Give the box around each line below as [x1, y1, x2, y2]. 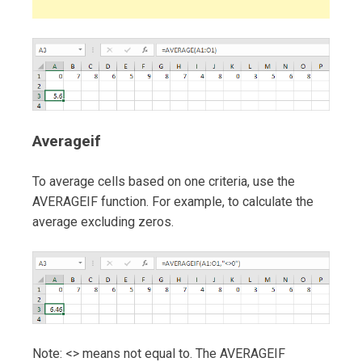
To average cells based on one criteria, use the [32, 174, 295, 190]
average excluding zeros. [32, 214, 174, 230]
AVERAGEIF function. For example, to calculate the [32, 194, 314, 210]
